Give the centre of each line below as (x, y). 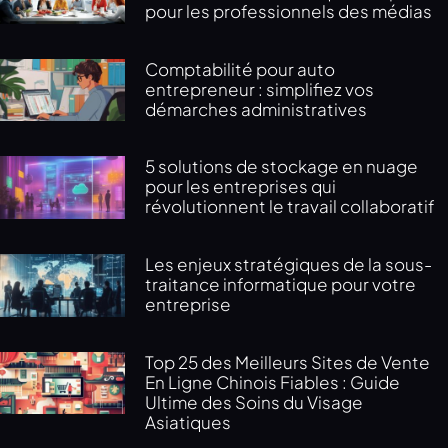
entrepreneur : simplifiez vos (260, 88)
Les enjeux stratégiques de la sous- (289, 264)
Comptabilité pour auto (240, 68)
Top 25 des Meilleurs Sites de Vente (288, 361)
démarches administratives (256, 108)
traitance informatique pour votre (281, 284)
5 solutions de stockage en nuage (282, 166)
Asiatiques (188, 421)
